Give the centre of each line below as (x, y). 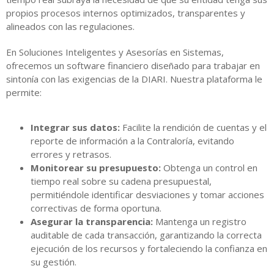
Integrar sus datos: (75, 128)
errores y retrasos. (71, 154)
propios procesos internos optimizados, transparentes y (126, 13)
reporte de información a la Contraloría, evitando (132, 141)
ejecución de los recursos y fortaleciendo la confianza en (149, 249)
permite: (24, 93)
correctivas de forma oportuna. (96, 208)
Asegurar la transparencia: (92, 222)
